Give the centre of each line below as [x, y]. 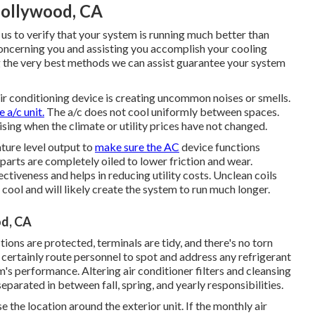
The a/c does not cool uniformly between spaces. [162, 111]
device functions [220, 146]
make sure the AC [137, 146]
